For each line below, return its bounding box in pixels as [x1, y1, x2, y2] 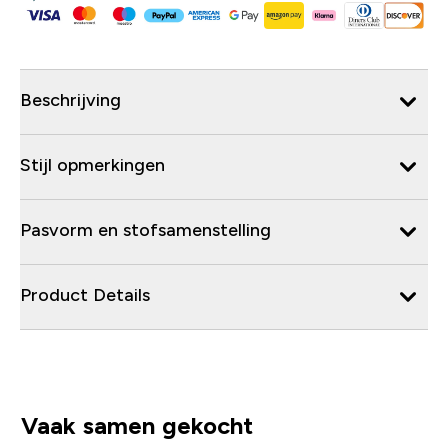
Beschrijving [20, 89, 121, 110]
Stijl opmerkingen [20, 154, 165, 175]
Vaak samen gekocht [20, 411, 253, 439]
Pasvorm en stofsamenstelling [20, 219, 271, 240]
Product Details [20, 284, 150, 305]
